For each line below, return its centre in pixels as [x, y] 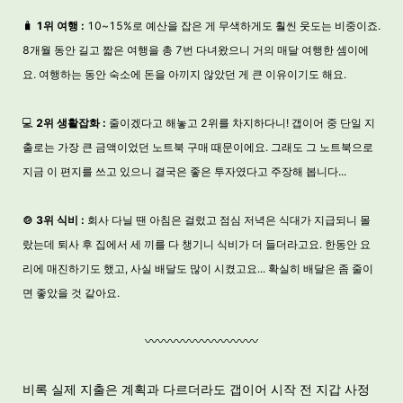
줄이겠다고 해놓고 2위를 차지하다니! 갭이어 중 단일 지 [241, 123]
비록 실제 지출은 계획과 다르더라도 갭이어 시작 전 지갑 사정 [196, 389]
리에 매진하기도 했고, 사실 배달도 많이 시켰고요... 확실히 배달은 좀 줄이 [198, 269]
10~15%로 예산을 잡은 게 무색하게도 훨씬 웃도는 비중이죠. [234, 26]
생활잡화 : [81, 123]
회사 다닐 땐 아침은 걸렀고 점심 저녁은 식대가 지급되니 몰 [228, 220]
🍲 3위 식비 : [54, 220]
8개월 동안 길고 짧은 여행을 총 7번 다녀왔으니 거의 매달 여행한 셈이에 [196, 50]
